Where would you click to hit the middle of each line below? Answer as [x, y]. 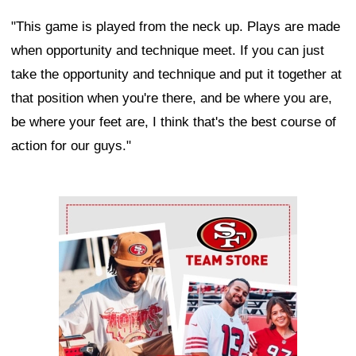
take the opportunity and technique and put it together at [176, 75]
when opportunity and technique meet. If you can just [168, 51]
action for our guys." [71, 146]
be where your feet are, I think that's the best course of [174, 122]
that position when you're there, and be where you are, [172, 99]
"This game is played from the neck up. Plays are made [176, 27]
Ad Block [85, 208]
